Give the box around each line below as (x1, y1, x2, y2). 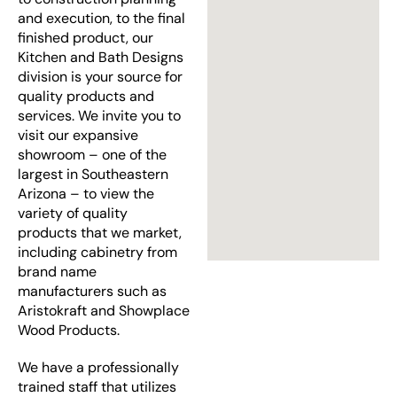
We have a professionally (18, 357, 179, 377)
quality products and (18, 86, 154, 105)
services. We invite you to (18, 105, 181, 125)
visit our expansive (18, 125, 138, 144)
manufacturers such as (18, 281, 167, 300)
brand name (18, 261, 97, 281)
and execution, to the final (18, 8, 185, 27)
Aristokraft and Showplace (18, 300, 190, 320)
